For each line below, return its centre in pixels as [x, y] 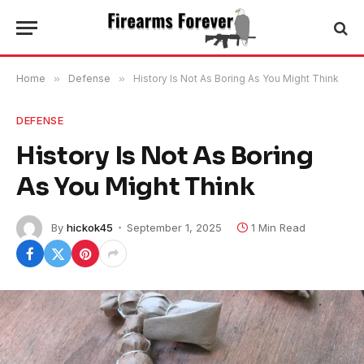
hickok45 [90, 227]
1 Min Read [278, 227]
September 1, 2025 [174, 227]
